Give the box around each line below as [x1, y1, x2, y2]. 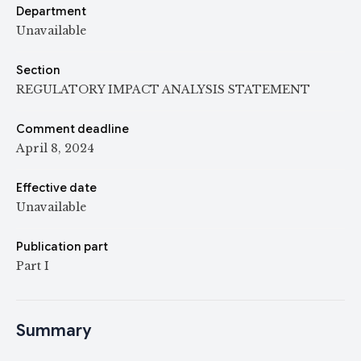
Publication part [16, 239, 108, 254]
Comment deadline [16, 122, 129, 136]
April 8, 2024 [16, 141, 94, 156]
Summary [16, 321, 91, 341]
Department [16, 4, 86, 19]
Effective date [16, 180, 97, 195]
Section [16, 63, 60, 77]
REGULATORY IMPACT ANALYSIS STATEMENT [16, 82, 310, 97]
